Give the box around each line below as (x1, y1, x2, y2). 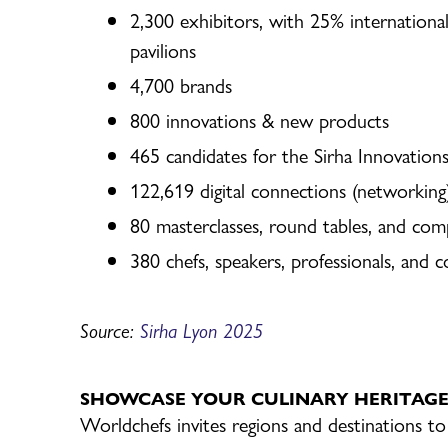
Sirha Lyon (140, 314, 223, 344)
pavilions (130, 34, 196, 64)
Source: (80, 314, 140, 344)
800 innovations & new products (130, 104, 389, 134)
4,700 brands (130, 69, 232, 99)
